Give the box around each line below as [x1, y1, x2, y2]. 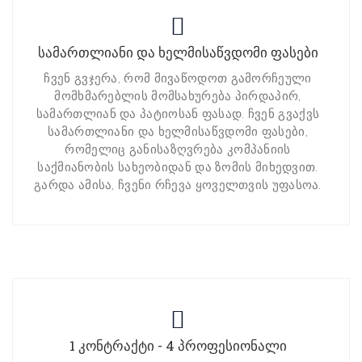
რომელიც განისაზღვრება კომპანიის [65, 142, 291, 158]
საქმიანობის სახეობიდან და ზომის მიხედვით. [37, 160, 318, 175]
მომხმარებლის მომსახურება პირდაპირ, [54, 89, 301, 104]
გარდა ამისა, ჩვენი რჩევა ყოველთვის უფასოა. [34, 178, 322, 193]
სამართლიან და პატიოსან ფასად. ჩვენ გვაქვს [36, 107, 320, 122]
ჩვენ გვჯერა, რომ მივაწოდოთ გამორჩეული [44, 71, 312, 86]
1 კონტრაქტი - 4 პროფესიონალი [69, 336, 287, 356]
